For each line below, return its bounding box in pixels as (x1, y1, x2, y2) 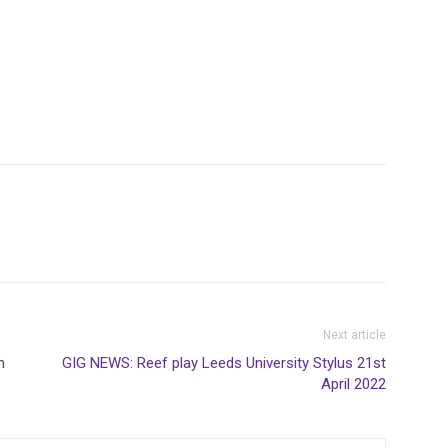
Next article (323, 328, 386, 342)
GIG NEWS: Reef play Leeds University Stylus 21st (62, 354, 386, 372)
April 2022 (321, 375, 386, 393)
